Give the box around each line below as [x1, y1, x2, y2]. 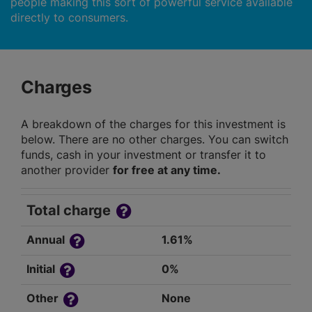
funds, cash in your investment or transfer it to [21, 148, 266, 162]
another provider [21, 163, 113, 178]
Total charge [26, 202, 114, 219]
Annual [26, 233, 68, 247]
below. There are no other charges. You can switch [21, 132, 288, 147]
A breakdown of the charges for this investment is [21, 117, 286, 132]
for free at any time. [113, 163, 221, 178]
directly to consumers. [10, 10, 128, 25]
